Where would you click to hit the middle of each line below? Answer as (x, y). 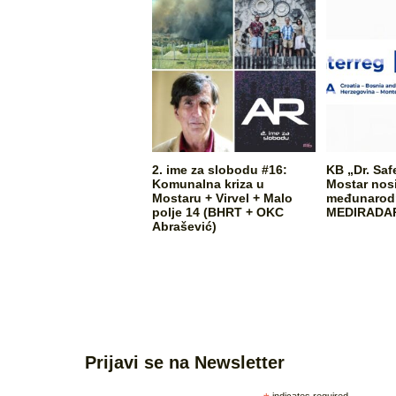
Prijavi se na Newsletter (185, 362)
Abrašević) (184, 226)
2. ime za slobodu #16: (219, 169)
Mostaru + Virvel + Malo (222, 198)
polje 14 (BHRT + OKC (217, 212)
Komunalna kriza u (208, 183)
